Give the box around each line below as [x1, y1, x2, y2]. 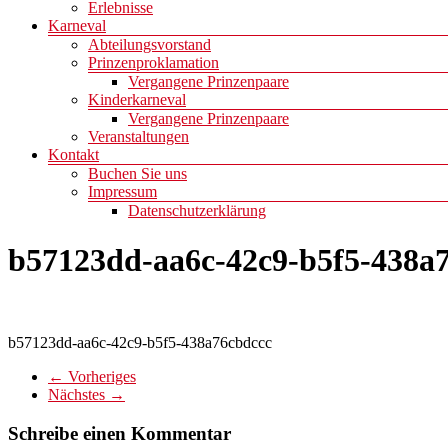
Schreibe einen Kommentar [8, 423, 231, 445]
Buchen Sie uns [88, 165, 187, 183]
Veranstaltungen [88, 128, 189, 146]
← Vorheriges [48, 368, 136, 386]
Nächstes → [48, 386, 125, 404]
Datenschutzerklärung [128, 202, 266, 220]
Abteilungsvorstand [88, 36, 211, 54]
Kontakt [48, 146, 99, 164]
